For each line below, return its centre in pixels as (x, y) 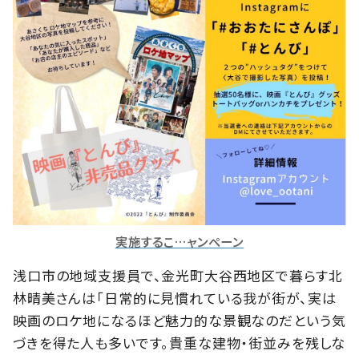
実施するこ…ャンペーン (179, 242)
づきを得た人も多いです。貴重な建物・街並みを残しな (179, 343)
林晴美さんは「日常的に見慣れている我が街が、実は (175, 298)
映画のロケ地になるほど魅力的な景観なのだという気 (179, 321)
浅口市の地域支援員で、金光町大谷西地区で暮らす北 (178, 276)
